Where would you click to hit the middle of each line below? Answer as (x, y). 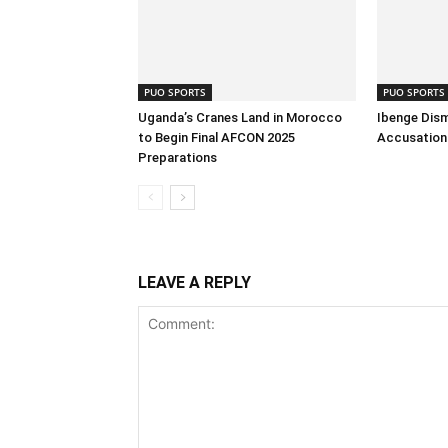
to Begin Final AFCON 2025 (216, 137)
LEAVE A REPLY (194, 282)
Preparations (177, 157)
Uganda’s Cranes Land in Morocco (240, 117)
